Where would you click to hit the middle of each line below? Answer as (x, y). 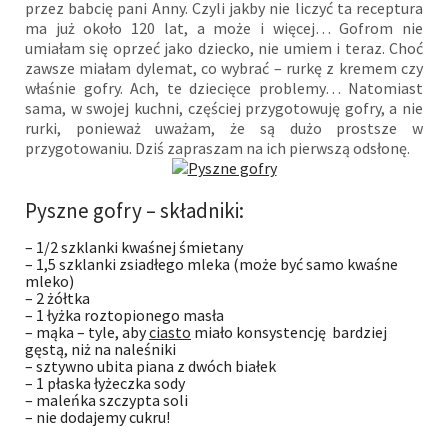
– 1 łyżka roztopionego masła (124, 314)
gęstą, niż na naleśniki (100, 348)
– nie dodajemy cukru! (97, 416)
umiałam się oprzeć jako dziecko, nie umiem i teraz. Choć (224, 47)
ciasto (170, 331)
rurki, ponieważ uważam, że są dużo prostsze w (224, 127)
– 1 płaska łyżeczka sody (105, 382)
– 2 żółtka (57, 297)
